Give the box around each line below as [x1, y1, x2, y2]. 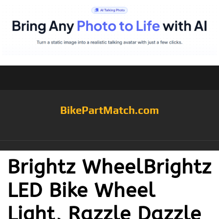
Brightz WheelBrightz [7, 155, 212, 178]
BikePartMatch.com [60, 103, 159, 116]
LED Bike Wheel [7, 178, 155, 202]
